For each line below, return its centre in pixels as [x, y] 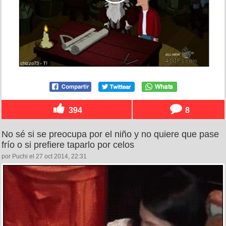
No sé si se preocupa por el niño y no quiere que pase [110, 134]
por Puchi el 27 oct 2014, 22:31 [44, 157]
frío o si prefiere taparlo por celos [68, 145]
